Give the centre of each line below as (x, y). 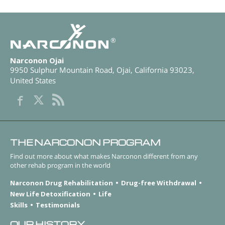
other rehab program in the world (60, 165)
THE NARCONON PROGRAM (85, 143)
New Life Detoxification (50, 194)
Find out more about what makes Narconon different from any (104, 156)
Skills (19, 205)
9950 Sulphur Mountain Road (61, 70)
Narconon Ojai (37, 61)
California (151, 70)
